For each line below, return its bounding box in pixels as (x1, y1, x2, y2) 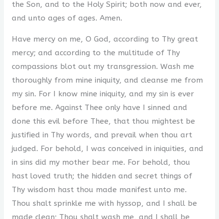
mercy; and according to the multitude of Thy (11, 48, 180, 58)
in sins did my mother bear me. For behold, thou (11, 158, 190, 167)
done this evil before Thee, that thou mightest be (11, 117, 195, 126)
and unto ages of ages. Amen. (11, 13, 122, 22)
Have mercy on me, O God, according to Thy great (11, 35, 198, 44)
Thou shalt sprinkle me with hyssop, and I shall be (11, 199, 197, 208)
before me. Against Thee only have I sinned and (11, 103, 187, 112)
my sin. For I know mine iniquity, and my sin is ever (11, 89, 194, 99)
